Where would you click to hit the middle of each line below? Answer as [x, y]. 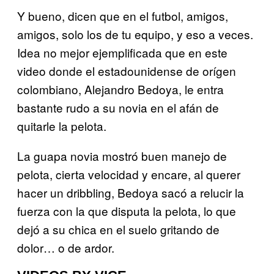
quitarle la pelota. [62, 125]
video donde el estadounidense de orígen [127, 70]
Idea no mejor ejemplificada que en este [122, 52]
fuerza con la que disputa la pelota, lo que [127, 210]
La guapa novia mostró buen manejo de [122, 155]
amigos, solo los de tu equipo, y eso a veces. [135, 34]
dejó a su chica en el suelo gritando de [118, 229]
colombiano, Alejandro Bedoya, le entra [120, 89]
